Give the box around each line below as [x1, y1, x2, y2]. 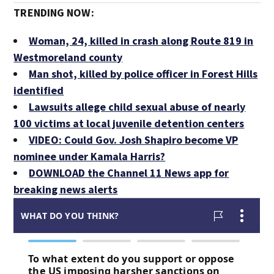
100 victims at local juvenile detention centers [13, 116, 245, 130]
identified [13, 83, 64, 97]
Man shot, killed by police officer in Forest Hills [29, 67, 258, 81]
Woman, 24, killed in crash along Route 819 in [29, 34, 254, 48]
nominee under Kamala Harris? [13, 149, 166, 163]
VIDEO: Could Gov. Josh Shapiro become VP [29, 133, 239, 147]
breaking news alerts [13, 182, 118, 196]
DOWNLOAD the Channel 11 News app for [29, 166, 229, 180]
